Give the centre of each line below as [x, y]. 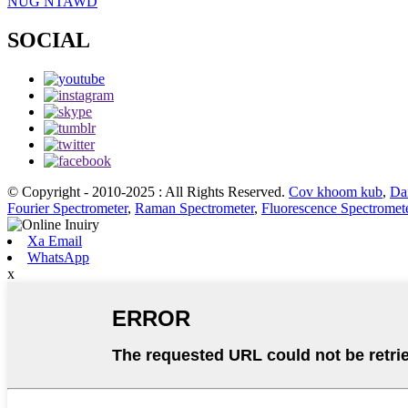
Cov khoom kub [336, 191]
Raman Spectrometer [194, 208]
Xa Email [55, 240]
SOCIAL [49, 41]
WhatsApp [58, 257]
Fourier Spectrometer [67, 208]
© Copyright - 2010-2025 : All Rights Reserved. [146, 191]
